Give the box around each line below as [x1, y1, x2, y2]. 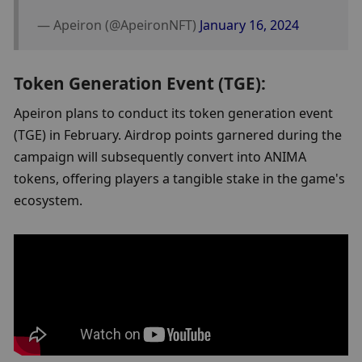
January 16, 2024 [199, 15, 299, 34]
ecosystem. [14, 191, 83, 209]
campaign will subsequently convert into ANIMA [14, 147, 307, 166]
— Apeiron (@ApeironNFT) [36, 15, 200, 34]
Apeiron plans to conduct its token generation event [14, 103, 334, 122]
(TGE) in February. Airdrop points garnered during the [14, 125, 343, 144]
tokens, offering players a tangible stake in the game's [14, 169, 346, 187]
